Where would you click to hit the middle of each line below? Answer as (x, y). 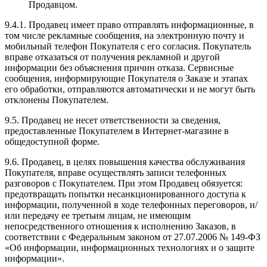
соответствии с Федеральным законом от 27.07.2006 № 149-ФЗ (133, 237)
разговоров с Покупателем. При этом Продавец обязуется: (124, 184)
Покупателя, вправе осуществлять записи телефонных (116, 173)
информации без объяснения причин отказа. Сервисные (119, 68)
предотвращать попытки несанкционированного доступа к (125, 194)
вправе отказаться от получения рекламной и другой (112, 57)
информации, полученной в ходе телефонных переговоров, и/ (131, 205)
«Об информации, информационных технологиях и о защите (130, 248)
